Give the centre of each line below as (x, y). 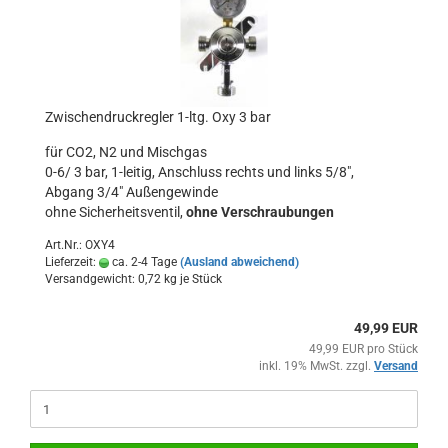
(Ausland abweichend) (239, 262)
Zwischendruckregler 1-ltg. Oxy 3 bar (158, 117)
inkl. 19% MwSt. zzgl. (316, 366)
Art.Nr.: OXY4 (80, 245)
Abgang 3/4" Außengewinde (131, 192)
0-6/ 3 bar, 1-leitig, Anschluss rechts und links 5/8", (199, 172)
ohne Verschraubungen (260, 212)
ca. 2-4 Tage (143, 262)
